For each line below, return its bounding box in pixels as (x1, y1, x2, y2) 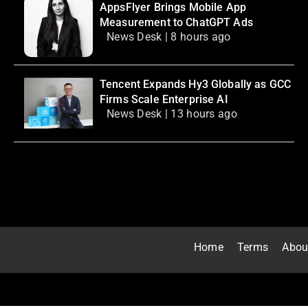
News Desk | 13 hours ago (107, 107, 237, 121)
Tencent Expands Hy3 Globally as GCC (100, 78, 291, 91)
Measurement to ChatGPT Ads (100, 16, 253, 30)
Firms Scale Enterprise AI (100, 93, 228, 107)
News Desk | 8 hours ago (107, 30, 231, 44)
